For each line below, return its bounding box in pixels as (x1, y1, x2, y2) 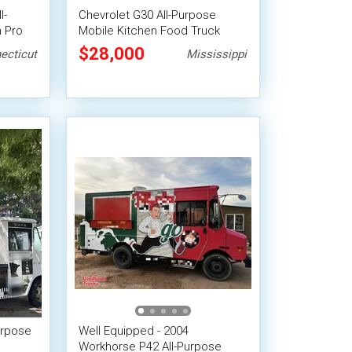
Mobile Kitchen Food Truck (79, 24, 221, 38)
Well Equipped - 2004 (79, 324, 189, 338)
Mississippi (185, 47, 247, 61)
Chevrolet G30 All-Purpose (79, 8, 217, 22)
